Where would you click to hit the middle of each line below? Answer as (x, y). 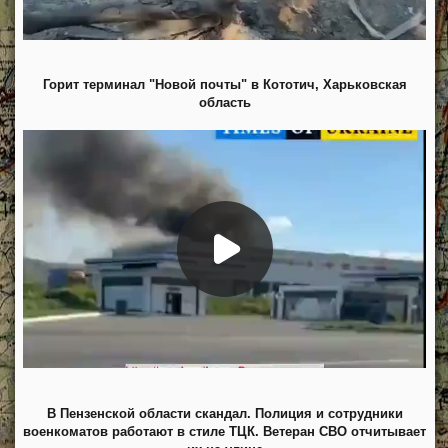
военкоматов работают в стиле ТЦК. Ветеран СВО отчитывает (225, 431)
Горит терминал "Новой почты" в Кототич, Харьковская (224, 85)
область (224, 103)
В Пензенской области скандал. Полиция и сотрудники (224, 413)
